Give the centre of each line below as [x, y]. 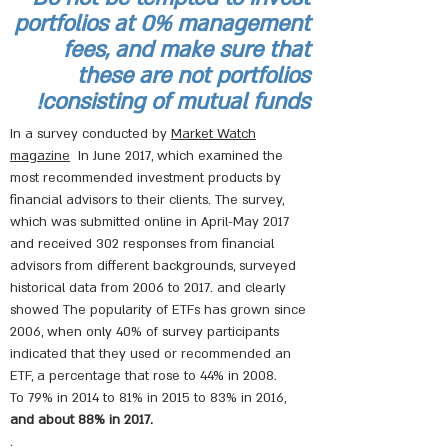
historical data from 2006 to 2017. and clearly [148, 288]
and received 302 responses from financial [142, 244]
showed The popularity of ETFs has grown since [158, 310]
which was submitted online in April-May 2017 [149, 222]
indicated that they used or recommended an [150, 354]
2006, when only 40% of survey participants [144, 332]
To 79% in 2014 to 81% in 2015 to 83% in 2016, [148, 398]
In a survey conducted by [90, 134]
